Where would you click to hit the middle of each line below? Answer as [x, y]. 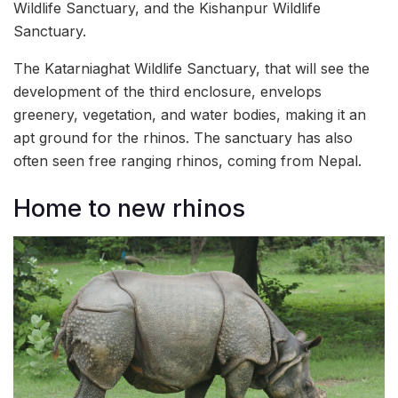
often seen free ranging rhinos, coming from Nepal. [187, 161]
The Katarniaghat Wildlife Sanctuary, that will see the [191, 68]
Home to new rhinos [129, 208]
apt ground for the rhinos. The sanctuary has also [183, 138]
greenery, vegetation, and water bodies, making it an [190, 115]
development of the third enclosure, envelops [167, 92]
